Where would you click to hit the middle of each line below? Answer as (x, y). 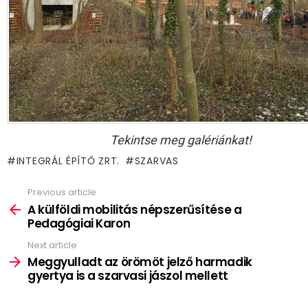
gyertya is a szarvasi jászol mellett (128, 276)
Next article (52, 245)
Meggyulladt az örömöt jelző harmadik (140, 262)
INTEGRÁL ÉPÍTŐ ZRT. (68, 161)
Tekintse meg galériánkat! (181, 140)
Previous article (62, 192)
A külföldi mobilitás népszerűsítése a (135, 209)
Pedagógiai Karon (79, 223)
